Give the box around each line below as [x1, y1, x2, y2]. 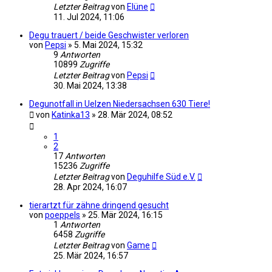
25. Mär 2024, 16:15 [88, 209, 163, 220]
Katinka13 [52, 109, 90, 120]
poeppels [45, 209, 80, 220]
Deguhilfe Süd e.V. [127, 171, 195, 182]
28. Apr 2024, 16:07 [53, 182, 127, 192]
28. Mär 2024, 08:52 [98, 109, 172, 120]
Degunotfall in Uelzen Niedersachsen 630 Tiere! [29, 98, 210, 109]
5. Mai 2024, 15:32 [74, 39, 143, 50]
